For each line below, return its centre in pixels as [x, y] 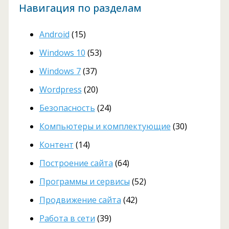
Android [54, 34]
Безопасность [67, 108]
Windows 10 [62, 52]
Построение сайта [76, 163]
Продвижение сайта [80, 200]
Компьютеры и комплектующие [105, 126]
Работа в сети [67, 218]
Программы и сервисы [84, 181]
